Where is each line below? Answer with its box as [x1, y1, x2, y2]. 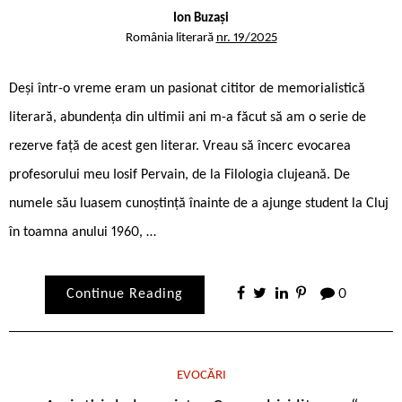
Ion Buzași [173, 11, 229, 25]
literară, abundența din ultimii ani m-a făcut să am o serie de [9, 109, 366, 125]
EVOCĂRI [176, 368, 226, 382]
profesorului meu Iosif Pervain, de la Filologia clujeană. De [9, 167, 350, 182]
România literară [125, 31, 216, 45]
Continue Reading [66, 286, 183, 301]
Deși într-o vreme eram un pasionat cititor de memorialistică [9, 81, 365, 96]
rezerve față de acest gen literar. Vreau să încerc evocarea [9, 138, 351, 153]
